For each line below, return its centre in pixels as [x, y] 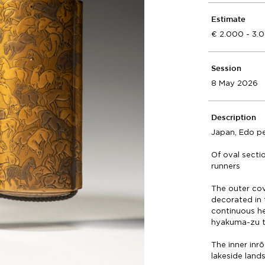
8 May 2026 [235, 83]
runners [226, 166]
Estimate [229, 20]
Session [227, 69]
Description [234, 118]
